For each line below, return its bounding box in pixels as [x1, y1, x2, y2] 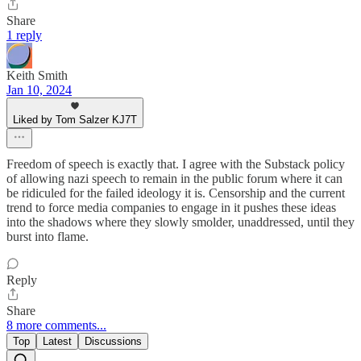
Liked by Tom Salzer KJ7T [13, 113, 137, 126]
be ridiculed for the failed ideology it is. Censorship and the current [6, 185, 345, 200]
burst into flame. [6, 229, 89, 243]
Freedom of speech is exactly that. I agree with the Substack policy [6, 156, 345, 171]
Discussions [85, 334, 142, 347]
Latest [43, 334, 72, 347]
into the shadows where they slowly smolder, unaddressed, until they [6, 214, 355, 229]
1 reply [6, 27, 42, 42]
